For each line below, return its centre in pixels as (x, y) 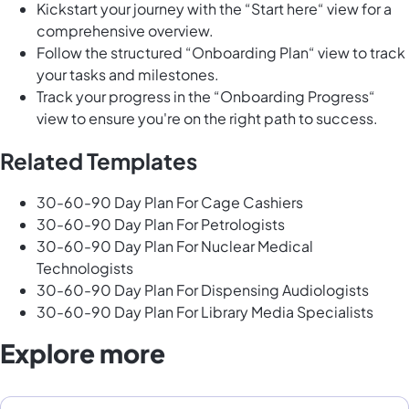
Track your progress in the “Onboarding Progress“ (206, 97)
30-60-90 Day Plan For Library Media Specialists (205, 312)
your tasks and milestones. (128, 75)
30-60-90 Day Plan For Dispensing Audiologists (203, 290)
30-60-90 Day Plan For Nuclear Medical (175, 246)
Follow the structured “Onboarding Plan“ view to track (221, 53)
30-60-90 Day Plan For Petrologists (161, 225)
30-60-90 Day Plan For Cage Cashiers (170, 203)
